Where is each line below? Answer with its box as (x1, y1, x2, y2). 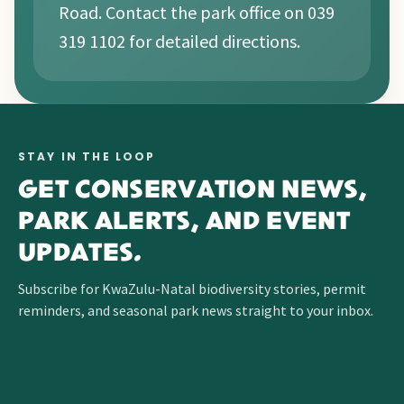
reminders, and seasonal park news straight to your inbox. (18, 300, 373, 319)
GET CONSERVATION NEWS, (18, 176, 368, 206)
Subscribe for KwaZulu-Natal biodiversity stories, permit (18, 279, 366, 298)
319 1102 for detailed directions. (59, 29, 300, 52)
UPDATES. (18, 239, 142, 269)
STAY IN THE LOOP (18, 148, 156, 164)
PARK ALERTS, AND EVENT (18, 207, 351, 237)
